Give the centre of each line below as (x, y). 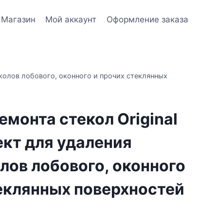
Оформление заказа (147, 19)
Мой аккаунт (71, 19)
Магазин (18, 19)
